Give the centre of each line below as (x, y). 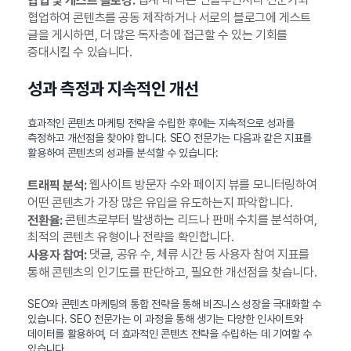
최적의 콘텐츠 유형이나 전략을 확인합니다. (131, 237)
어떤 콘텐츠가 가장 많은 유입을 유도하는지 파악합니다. (160, 202)
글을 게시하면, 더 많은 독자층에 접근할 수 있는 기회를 (157, 34)
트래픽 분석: (57, 185)
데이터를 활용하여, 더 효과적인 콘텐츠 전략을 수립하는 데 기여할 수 (170, 334)
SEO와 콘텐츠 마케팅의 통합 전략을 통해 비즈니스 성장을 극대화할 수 (174, 304)
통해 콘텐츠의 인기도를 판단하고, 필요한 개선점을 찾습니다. (172, 273)
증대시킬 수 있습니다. (80, 52)
